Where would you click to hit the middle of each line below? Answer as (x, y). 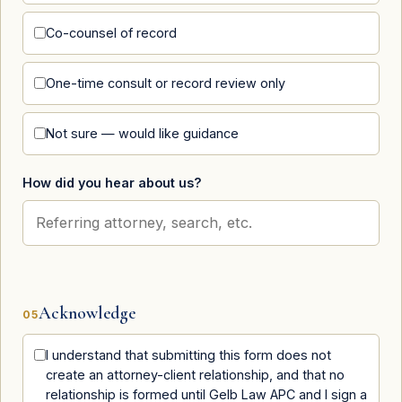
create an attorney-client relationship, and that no (195, 374)
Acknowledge (87, 313)
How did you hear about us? (112, 183)
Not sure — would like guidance (142, 134)
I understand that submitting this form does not (188, 354)
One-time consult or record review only (166, 83)
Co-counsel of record (111, 33)
